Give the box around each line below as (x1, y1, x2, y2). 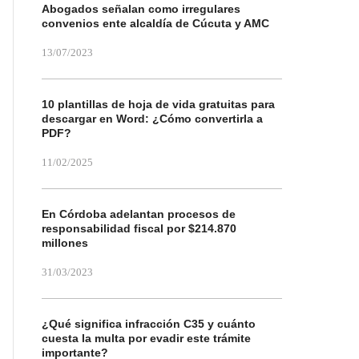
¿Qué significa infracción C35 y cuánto (42, 317, 256, 330)
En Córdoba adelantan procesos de (42, 208, 236, 220)
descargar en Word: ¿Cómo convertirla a (42, 112, 263, 125)
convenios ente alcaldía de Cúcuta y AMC (42, 17, 269, 30)
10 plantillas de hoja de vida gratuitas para (42, 98, 275, 111)
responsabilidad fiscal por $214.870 (42, 222, 236, 235)
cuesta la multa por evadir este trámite (42, 332, 251, 345)
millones (42, 236, 88, 249)
